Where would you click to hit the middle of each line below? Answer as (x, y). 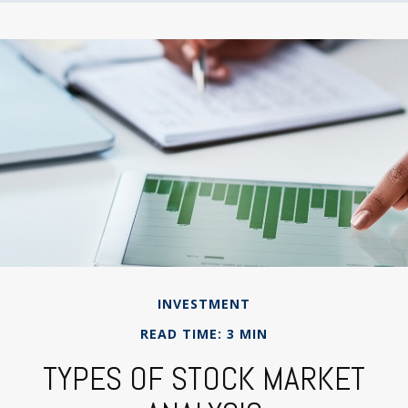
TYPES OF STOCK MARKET (204, 379)
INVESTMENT (204, 304)
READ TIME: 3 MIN (204, 334)
